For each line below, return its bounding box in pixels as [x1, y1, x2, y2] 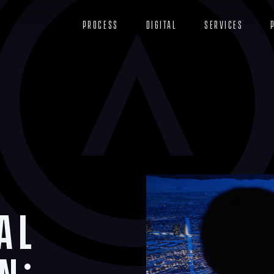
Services [204, 20, 243, 31]
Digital [146, 20, 177, 31]
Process [82, 20, 119, 31]
